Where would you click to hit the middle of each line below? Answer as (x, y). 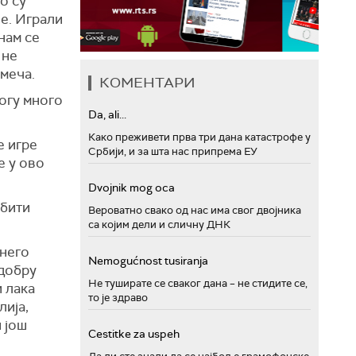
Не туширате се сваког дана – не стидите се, (198, 283)
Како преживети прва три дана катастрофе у (199, 137)
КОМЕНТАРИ (147, 82)
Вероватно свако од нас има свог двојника (195, 210)
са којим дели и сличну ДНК (159, 224)
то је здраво (118, 297)
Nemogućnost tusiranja (148, 260)
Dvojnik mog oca (132, 187)
